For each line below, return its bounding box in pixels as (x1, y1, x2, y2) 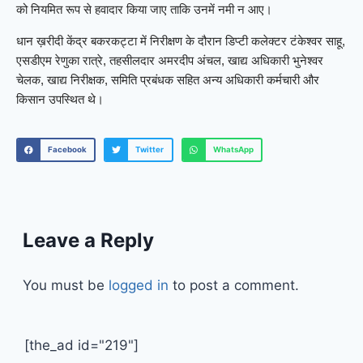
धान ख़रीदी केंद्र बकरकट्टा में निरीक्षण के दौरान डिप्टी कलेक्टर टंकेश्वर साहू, (16, 34, 345, 49)
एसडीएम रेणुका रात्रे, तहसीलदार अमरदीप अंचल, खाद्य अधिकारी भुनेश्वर (16, 53, 323, 68)
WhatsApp (212, 145, 254, 155)
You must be (23, 277, 109, 294)
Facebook (47, 145, 87, 155)
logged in (109, 277, 169, 294)
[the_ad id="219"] (24, 337, 139, 354)
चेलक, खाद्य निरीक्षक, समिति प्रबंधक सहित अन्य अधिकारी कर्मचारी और (16, 73, 319, 88)
